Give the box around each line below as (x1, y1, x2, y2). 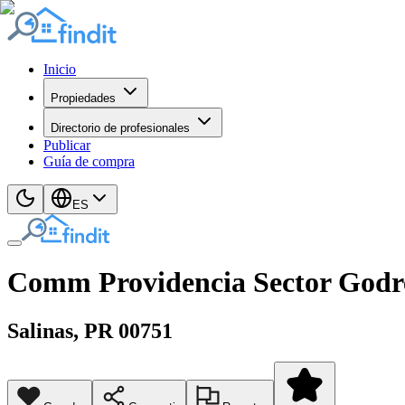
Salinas (7, 318, 73, 343)
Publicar (43, 137, 90, 153)
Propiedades (51, 91, 116, 105)
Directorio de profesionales (51, 121, 190, 135)
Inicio (43, 61, 76, 77)
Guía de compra (43, 154, 135, 169)
